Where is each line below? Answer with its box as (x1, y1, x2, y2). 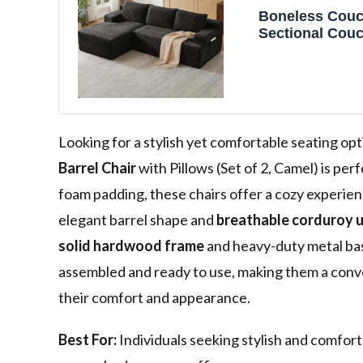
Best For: (58, 331, 117, 349)
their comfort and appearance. (58, 288, 250, 307)
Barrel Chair (58, 159, 136, 177)
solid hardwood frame (58, 237, 204, 255)
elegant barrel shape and (58, 211, 216, 229)
